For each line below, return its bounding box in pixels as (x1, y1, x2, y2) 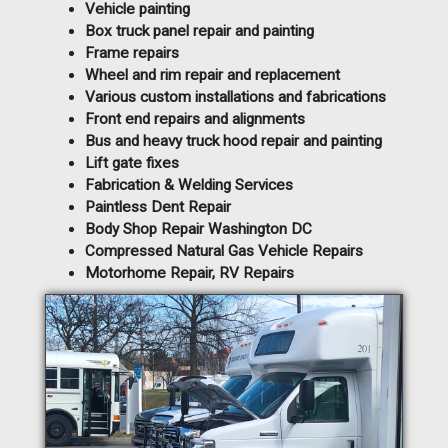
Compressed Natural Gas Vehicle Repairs (85, 241, 363, 260)
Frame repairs (85, 43, 179, 62)
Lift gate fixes (85, 153, 179, 172)
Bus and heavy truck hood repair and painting (85, 131, 382, 150)
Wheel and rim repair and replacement (85, 65, 340, 84)
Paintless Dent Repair (85, 197, 231, 216)
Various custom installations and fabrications (85, 87, 386, 106)
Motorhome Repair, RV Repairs (85, 263, 294, 282)
